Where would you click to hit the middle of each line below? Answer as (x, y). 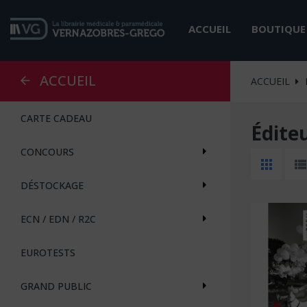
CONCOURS (47, 151)
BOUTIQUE (278, 28)
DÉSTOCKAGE (52, 185)
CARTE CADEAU (56, 118)
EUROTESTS (48, 252)
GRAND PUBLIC (56, 286)
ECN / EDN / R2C (58, 219)
